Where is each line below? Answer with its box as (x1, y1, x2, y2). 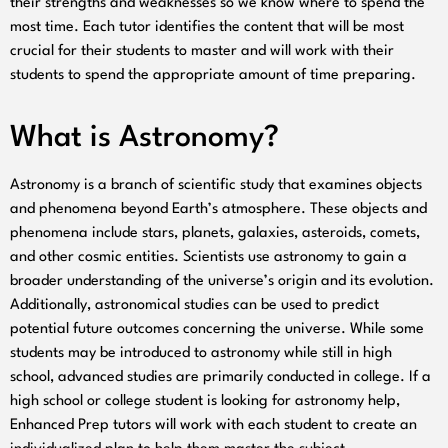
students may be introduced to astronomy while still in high (10, 345, 392, 361)
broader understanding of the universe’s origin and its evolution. (10, 273, 434, 289)
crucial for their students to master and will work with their (10, 43, 394, 59)
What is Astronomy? (10, 123, 279, 153)
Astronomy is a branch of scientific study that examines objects (10, 177, 422, 193)
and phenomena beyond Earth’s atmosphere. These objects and (10, 201, 427, 217)
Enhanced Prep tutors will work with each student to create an (10, 417, 417, 433)
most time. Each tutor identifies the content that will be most (10, 19, 404, 35)
